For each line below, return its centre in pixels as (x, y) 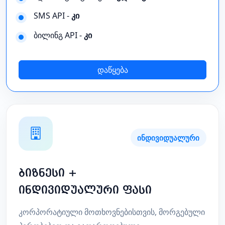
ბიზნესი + (48, 173)
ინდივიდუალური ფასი (85, 190)
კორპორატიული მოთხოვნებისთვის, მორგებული (112, 212)
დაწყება (113, 70)
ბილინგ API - (59, 35)
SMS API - (53, 16)
